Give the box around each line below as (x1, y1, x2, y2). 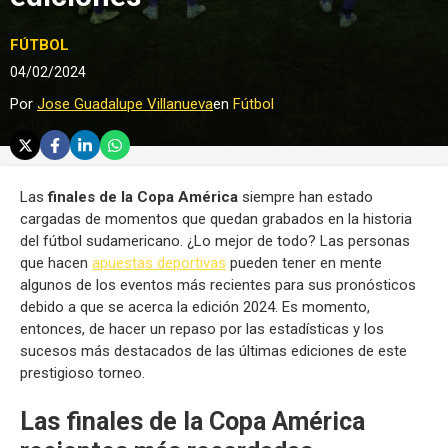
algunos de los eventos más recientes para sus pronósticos (20, 276, 416, 294)
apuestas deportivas (92, 254, 226, 272)
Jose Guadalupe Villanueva (37, 95, 213, 113)
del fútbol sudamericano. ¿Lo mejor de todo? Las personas (20, 232, 410, 250)
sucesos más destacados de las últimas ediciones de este (20, 342, 407, 360)
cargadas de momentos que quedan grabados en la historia (20, 210, 412, 228)
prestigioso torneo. (20, 364, 145, 382)
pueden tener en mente (226, 254, 382, 272)
